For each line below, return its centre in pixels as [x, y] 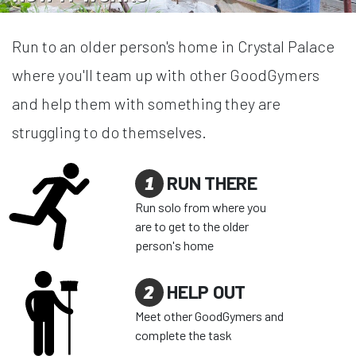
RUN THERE [210, 183]
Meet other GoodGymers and [209, 316]
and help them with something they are [146, 104]
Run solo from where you [200, 207]
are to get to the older [192, 226]
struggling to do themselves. [109, 132]
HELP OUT [204, 292]
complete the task [183, 335]
